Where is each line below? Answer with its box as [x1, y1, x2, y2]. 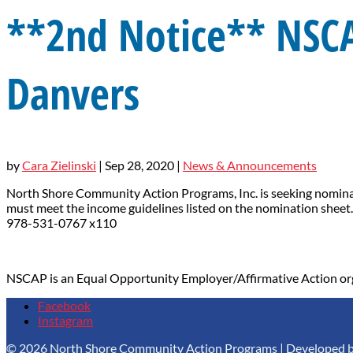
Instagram [38, 312, 93, 328]
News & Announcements [183, 157, 317, 173]
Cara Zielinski [22, 157, 96, 173]
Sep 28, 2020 [105, 157, 174, 173]
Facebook [38, 297, 91, 313]
